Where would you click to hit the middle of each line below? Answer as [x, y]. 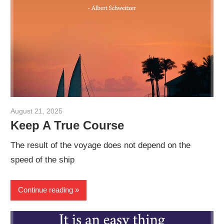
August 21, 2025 [37, 111]
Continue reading [46, 190]
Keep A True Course [67, 125]
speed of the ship [43, 160]
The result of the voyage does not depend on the [101, 145]
